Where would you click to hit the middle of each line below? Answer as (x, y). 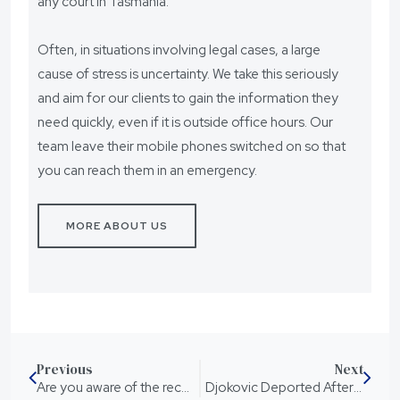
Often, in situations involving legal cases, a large (179, 50)
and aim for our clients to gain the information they (188, 98)
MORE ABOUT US (117, 225)
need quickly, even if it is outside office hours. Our (185, 122)
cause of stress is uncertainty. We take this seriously (188, 74)
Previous (65, 369)
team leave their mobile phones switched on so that (192, 146)
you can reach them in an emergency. (147, 170)
